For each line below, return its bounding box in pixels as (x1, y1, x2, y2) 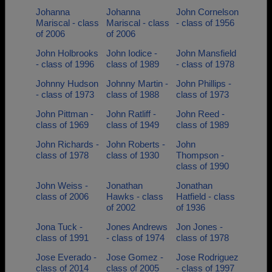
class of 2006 (36, 191, 89, 202)
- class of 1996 (36, 59, 94, 69)
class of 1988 (106, 89, 159, 100)
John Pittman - (36, 109, 93, 119)
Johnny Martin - (106, 78, 168, 89)
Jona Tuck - (36, 222, 83, 232)
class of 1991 (36, 233, 89, 243)
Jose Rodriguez (176, 252, 239, 262)
